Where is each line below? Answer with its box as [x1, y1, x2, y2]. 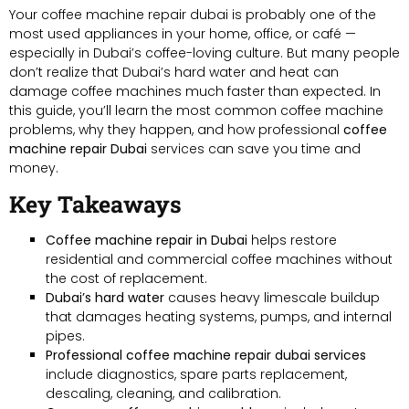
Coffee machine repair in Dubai [46, 230, 247, 249]
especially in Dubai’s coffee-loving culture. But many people [9, 43, 400, 62]
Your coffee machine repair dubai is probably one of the [9, 5, 376, 24]
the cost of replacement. [46, 268, 207, 288]
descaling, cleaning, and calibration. [46, 383, 281, 403]
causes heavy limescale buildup [164, 288, 380, 307]
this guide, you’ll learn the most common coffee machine [9, 100, 383, 120]
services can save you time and [147, 139, 361, 158]
